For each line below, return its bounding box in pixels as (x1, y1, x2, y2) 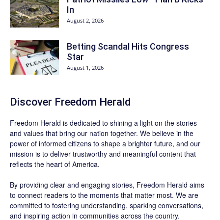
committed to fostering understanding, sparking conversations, (10, 200, 203, 210)
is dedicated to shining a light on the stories (61, 117, 197, 128)
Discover (10, 95, 55, 108)
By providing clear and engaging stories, (10, 179, 137, 190)
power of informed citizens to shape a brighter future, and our (10, 138, 200, 148)
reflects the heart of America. (10, 159, 100, 169)
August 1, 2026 (67, 63, 104, 71)
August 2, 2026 (67, 16, 104, 24)
